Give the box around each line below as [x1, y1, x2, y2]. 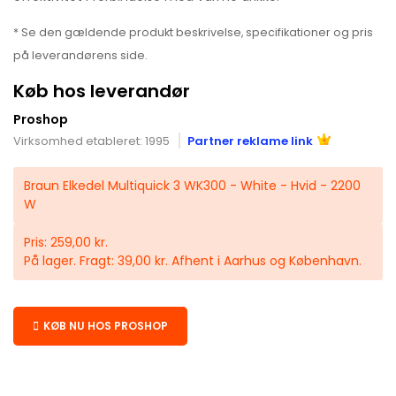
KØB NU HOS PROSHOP [43, 317, 168, 333]
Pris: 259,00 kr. [24, 232, 108, 251]
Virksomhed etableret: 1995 [13, 132, 170, 149]
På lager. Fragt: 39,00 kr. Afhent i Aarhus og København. [24, 251, 362, 270]
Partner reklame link [187, 132, 313, 149]
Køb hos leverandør [13, 78, 190, 103]
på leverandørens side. [13, 47, 148, 63]
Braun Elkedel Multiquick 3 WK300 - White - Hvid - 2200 [24, 176, 361, 194]
